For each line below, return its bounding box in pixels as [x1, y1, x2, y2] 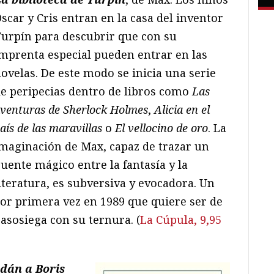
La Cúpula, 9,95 [140, 212, 221, 227]
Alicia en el [154, 102, 210, 117]
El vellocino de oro [115, 120, 208, 135]
